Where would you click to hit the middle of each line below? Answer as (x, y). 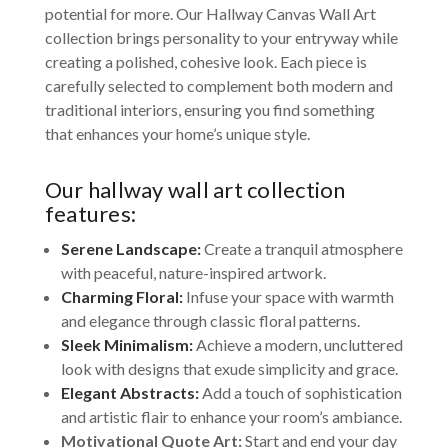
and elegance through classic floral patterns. (210, 321)
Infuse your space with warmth (288, 297)
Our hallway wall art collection (195, 190)
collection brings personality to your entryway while (221, 38)
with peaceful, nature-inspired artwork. (193, 273)
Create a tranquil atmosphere (301, 249)
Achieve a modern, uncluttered (297, 345)
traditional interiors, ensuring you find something (209, 110)
